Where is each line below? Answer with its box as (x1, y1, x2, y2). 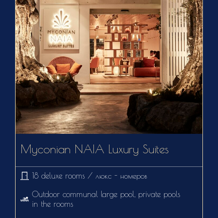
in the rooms (32, 200, 73, 209)
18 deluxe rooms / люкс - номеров (32, 171, 147, 181)
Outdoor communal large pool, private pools (32, 190, 181, 199)
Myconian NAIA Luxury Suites (20, 142, 169, 156)
